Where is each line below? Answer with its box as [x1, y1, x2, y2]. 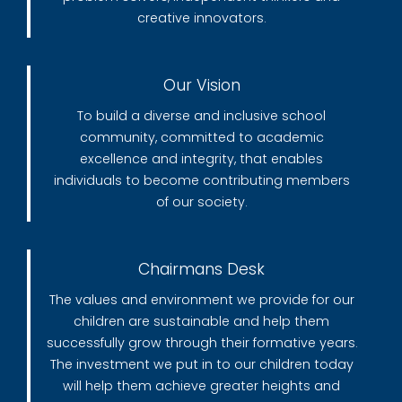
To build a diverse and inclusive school [77, 106, 327, 125]
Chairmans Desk [138, 258, 266, 280]
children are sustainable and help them [74, 311, 330, 330]
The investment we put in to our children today [49, 354, 354, 373]
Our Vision [162, 74, 240, 96]
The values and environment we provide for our [48, 290, 354, 309]
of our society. [156, 192, 248, 211]
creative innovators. [137, 9, 267, 28]
